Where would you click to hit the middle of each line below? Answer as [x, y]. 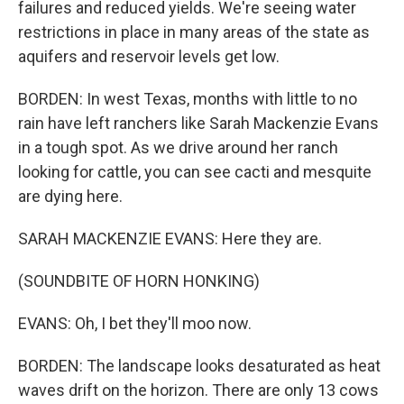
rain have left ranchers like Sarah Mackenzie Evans [198, 124]
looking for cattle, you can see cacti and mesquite [195, 172]
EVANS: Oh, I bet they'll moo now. [135, 324]
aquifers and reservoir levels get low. [149, 57]
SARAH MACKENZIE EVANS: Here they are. [170, 239]
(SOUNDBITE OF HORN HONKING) [139, 281]
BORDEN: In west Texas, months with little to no [188, 99]
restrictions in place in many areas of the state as [194, 32]
